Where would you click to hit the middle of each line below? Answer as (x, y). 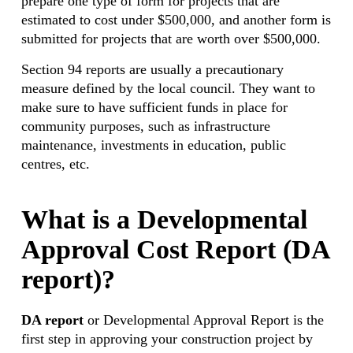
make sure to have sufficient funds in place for (154, 107)
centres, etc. (55, 164)
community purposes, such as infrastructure (145, 126)
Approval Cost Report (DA (175, 249)
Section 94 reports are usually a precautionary (152, 69)
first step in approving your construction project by (167, 339)
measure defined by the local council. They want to (168, 88)
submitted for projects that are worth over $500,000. (171, 39)
